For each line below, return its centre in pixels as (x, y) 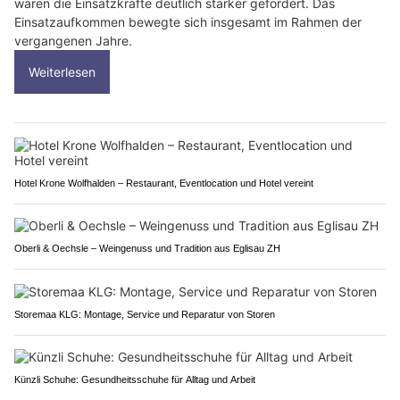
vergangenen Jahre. (73, 41)
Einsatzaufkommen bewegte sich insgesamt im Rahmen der (188, 22)
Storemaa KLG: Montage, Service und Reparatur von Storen (145, 315)
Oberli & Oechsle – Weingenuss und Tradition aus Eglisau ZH (147, 249)
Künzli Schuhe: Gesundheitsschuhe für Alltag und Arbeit (135, 380)
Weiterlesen (62, 72)
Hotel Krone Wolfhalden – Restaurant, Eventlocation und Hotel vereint (164, 183)
